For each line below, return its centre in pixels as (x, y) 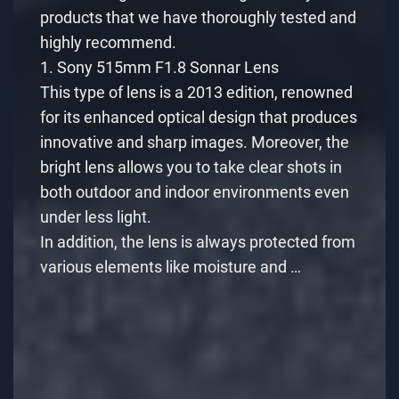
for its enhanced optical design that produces (199, 117)
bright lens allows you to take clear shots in (191, 167)
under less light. (96, 216)
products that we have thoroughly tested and (198, 17)
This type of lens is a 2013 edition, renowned (196, 92)
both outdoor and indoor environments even (195, 191)
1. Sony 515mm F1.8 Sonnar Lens (159, 67)
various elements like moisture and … (171, 266)
